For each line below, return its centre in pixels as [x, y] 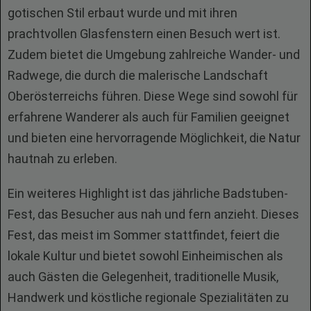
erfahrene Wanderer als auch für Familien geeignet [149, 117]
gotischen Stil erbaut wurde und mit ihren [123, 13]
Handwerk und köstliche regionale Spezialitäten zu [148, 297]
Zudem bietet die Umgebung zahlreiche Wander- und [154, 54]
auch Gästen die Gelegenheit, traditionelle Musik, [143, 277]
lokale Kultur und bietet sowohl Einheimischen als [145, 256]
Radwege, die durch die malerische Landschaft [138, 75]
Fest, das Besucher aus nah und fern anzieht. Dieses [153, 214]
